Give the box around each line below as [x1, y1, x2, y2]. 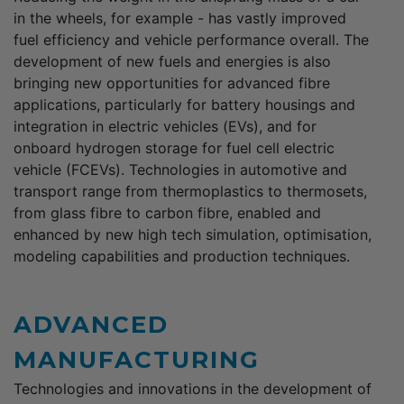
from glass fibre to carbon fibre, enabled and [14, 203, 321, 222]
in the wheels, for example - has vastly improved [14, 8, 346, 27]
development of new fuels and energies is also [14, 51, 331, 70]
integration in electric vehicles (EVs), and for [14, 116, 317, 135]
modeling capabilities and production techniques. [14, 246, 350, 265]
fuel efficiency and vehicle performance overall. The [14, 30, 369, 49]
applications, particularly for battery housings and [14, 95, 355, 114]
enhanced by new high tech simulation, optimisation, [14, 225, 372, 243]
